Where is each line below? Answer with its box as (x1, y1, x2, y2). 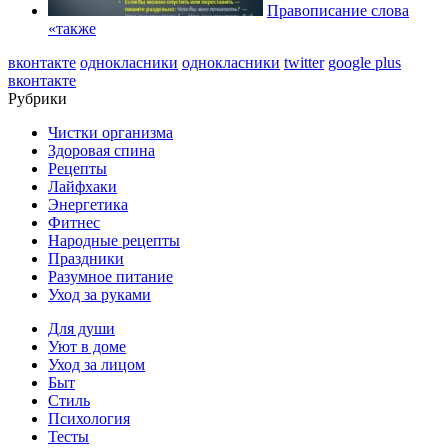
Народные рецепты (48, 231, 180, 249)
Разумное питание (48, 267, 173, 285)
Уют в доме (48, 337, 126, 355)
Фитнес (48, 213, 100, 231)
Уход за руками (48, 285, 151, 303)
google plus (328, 53, 401, 71)
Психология (48, 409, 130, 427)
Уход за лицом (48, 355, 145, 373)
